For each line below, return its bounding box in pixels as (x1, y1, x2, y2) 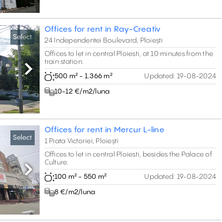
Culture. (44, 159, 69, 166)
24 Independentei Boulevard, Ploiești (44, 37, 163, 44)
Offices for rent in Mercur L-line (44, 126, 165, 135)
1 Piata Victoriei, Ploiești (44, 138, 119, 145)
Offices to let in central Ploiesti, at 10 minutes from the (44, 50, 214, 57)
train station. (44, 58, 85, 65)
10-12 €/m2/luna (54, 88, 110, 95)
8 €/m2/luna (54, 189, 96, 196)
